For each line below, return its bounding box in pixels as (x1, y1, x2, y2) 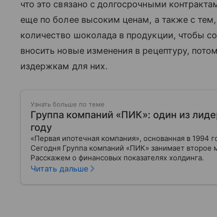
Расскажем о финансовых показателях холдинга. (31, 153, 204, 162)
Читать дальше (31, 163, 88, 173)
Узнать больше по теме (31, 100, 105, 108)
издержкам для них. (20, 61, 108, 71)
